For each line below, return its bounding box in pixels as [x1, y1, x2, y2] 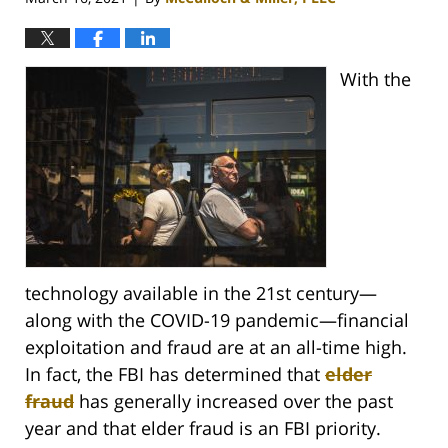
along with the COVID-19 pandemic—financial [25, 308, 409, 333]
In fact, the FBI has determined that [25, 362, 325, 387]
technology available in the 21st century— [25, 281, 377, 306]
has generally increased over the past [74, 389, 393, 414]
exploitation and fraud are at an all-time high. [25, 335, 407, 360]
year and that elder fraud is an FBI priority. [25, 416, 381, 441]
